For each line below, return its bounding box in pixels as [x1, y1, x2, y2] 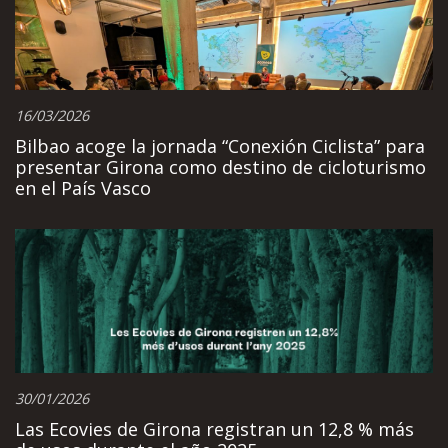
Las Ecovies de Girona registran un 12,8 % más [15, 417, 414, 441]
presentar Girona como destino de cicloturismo [15, 155, 426, 179]
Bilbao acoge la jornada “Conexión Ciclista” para [15, 134, 425, 158]
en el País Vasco [15, 176, 151, 200]
